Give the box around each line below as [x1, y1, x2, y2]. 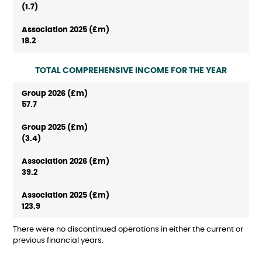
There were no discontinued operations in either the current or [13, 226, 243, 234]
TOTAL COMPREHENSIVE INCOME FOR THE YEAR [35, 66, 227, 75]
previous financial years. [13, 237, 104, 245]
